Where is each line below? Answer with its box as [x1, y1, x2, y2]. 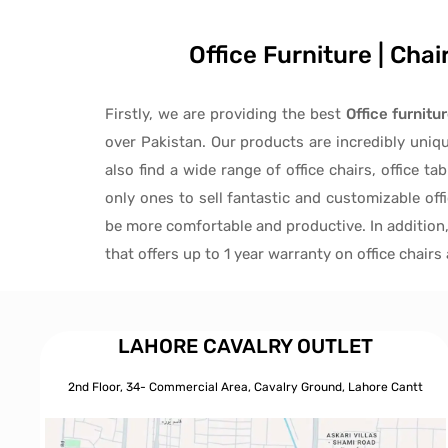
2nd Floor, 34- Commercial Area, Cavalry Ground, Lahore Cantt [68, 379, 424, 394]
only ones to [105, 188, 199, 207]
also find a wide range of [105, 160, 286, 179]
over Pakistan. [105, 132, 211, 151]
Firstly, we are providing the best [105, 104, 346, 123]
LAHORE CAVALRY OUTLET [118, 333, 374, 358]
